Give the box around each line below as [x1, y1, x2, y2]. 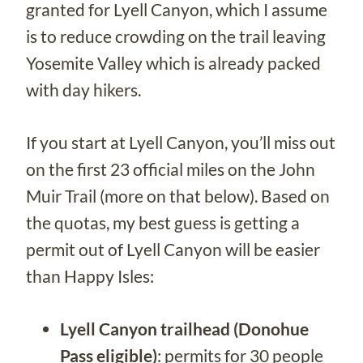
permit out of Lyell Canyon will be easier [26, 238, 320, 259]
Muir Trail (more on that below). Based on [26, 185, 330, 206]
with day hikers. [26, 79, 141, 100]
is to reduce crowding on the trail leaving [26, 25, 326, 46]
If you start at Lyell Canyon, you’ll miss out [26, 131, 335, 152]
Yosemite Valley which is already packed [26, 52, 321, 73]
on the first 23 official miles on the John [26, 158, 315, 179]
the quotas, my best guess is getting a [26, 211, 300, 233]
